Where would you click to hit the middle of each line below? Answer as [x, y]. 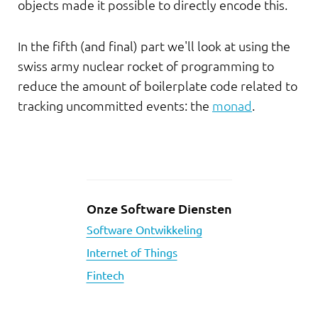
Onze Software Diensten [159, 209]
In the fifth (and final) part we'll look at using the [154, 46]
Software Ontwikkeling [144, 230]
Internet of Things [132, 253]
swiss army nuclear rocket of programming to [146, 66]
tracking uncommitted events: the [115, 106]
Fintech [105, 275]
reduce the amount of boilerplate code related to [158, 86]
